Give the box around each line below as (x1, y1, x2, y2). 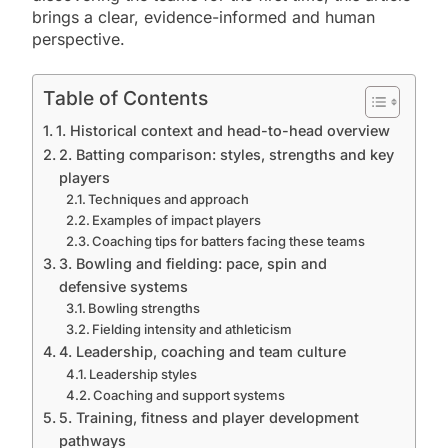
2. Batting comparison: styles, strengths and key (58, 145, 394, 163)
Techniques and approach (88, 190, 250, 207)
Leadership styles (89, 365, 198, 382)
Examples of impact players (92, 211, 262, 228)
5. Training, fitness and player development (58, 408, 359, 426)
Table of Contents (43, 85, 208, 110)
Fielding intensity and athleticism (92, 320, 293, 337)
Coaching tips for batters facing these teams (92, 232, 366, 249)
